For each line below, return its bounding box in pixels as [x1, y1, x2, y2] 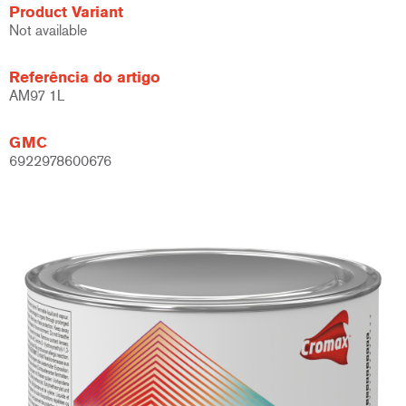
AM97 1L [9, 87, 64, 104]
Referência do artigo [9, 68, 160, 86]
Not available [9, 22, 87, 39]
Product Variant [9, 3, 123, 21]
